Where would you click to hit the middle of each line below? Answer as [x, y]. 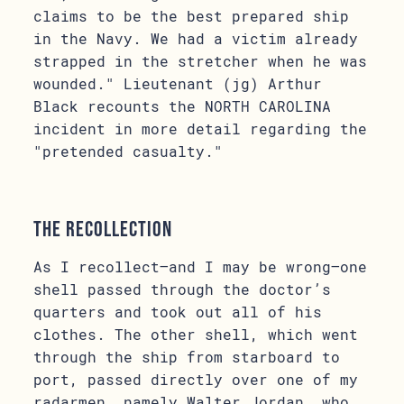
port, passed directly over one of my [196, 379]
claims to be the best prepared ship [192, 16]
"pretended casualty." [129, 151]
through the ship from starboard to [187, 357]
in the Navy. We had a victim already [196, 38]
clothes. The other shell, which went [196, 334]
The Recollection [103, 229]
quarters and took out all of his [178, 312]
